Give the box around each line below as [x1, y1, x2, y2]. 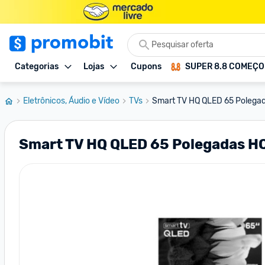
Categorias [15, 62, 59, 72]
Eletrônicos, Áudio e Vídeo [23, 96, 119, 106]
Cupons [131, 62, 161, 72]
